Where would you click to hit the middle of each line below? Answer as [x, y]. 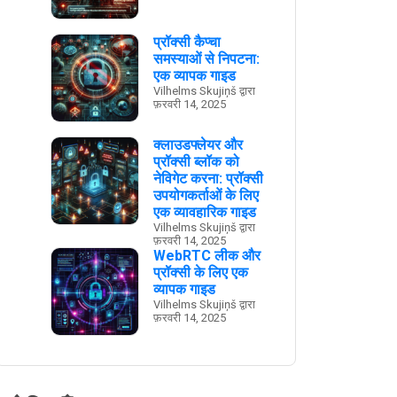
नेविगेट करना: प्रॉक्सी [208, 179]
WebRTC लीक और [207, 256]
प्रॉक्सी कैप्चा [187, 42]
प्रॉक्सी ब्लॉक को [196, 162]
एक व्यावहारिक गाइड [205, 212]
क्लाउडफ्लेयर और [198, 145]
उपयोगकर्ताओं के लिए [206, 195]
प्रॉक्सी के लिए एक [201, 272]
